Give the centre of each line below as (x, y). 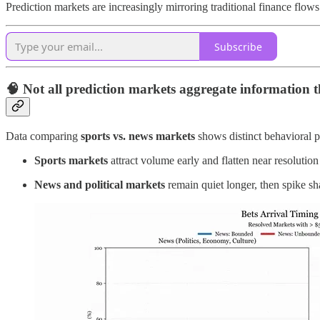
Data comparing (43, 136)
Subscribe (238, 46)
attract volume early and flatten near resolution (213, 160)
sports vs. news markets (138, 136)
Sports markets (71, 160)
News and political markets (100, 184)
